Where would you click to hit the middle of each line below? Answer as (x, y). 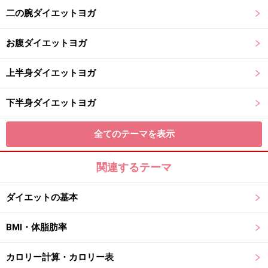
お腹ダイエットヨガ (46, 43)
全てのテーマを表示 (134, 134)
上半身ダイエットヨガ (51, 73)
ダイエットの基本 (42, 197)
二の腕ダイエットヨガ (51, 13)
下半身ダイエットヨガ (51, 103)
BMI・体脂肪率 (36, 227)
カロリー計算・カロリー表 (60, 257)
